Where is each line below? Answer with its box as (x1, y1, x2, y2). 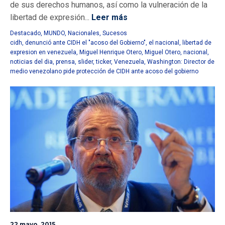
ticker (96, 58, 111, 66)
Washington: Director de (147, 58, 214, 66)
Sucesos (102, 30, 127, 37)
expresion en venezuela (10, 49, 76, 56)
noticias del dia (10, 58, 53, 66)
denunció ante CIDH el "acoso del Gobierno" (25, 39, 146, 47)
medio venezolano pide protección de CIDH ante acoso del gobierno (10, 68, 198, 75)
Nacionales (68, 30, 99, 37)
